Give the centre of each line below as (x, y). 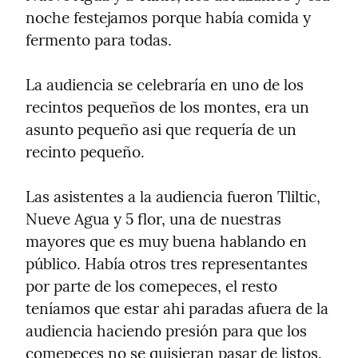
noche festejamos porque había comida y (168, 18)
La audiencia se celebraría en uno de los (165, 85)
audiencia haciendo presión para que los (166, 331)
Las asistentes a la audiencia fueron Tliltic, (173, 197)
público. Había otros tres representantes (167, 264)
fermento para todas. (99, 40)
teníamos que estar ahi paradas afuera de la (177, 309)
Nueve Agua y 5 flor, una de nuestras (153, 219)
